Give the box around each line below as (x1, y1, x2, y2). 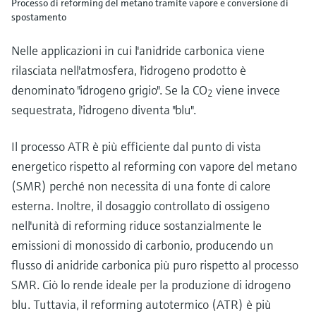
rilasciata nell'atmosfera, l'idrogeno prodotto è (11, 61, 246, 78)
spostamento (11, 10, 66, 23)
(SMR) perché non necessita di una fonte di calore (11, 177, 271, 194)
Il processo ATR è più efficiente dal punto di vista (11, 138, 261, 154)
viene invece (213, 81, 280, 98)
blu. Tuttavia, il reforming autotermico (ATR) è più (11, 296, 272, 312)
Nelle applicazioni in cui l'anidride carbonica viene (11, 42, 265, 59)
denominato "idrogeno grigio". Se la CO (11, 81, 207, 98)
